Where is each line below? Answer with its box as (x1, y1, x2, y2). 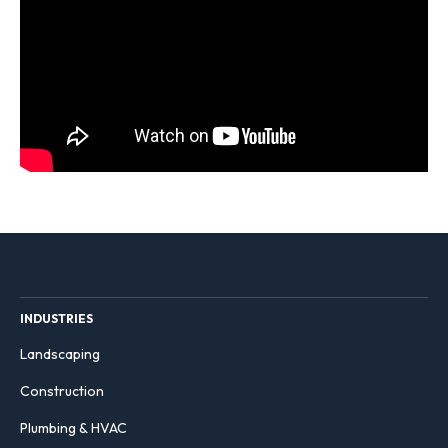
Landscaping (20, 344, 100, 363)
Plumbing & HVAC (20, 418, 127, 437)
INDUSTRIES (20, 310, 93, 326)
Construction (20, 381, 104, 400)
